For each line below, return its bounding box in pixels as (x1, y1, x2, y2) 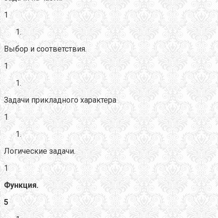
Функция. (4, 180, 38, 190)
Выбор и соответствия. (4, 44, 87, 54)
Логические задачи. (4, 146, 75, 156)
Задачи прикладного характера (4, 95, 116, 105)
